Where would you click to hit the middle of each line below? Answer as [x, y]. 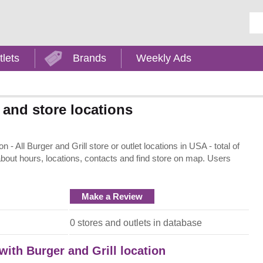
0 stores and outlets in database [136, 222]
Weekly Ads [164, 58]
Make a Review [112, 196]
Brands [89, 58]
